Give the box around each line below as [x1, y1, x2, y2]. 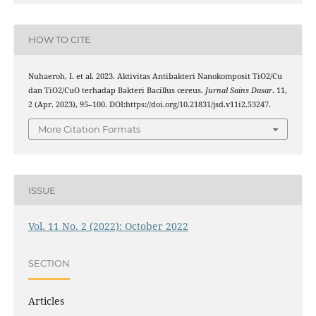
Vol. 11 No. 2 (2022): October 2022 [28, 219, 188, 233]
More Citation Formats [38, 123, 140, 135]
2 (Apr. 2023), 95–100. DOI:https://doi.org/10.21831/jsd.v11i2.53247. [28, 99, 271, 109]
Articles [28, 294, 64, 308]
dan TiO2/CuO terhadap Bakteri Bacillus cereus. [28, 85, 205, 95]
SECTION [28, 257, 70, 269]
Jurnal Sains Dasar [205, 85, 272, 95]
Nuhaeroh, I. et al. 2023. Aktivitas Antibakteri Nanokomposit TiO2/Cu [28, 71, 282, 81]
